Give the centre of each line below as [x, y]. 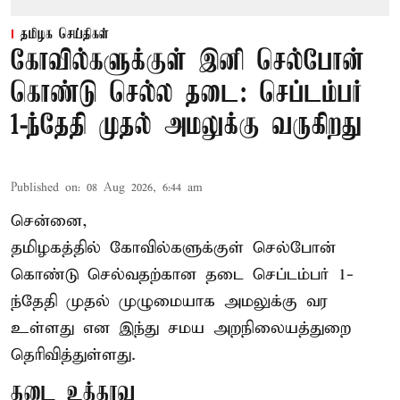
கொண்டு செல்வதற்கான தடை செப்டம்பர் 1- [182, 274]
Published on [44, 187]
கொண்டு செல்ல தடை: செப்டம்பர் [187, 94]
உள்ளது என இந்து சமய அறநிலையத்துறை [181, 328]
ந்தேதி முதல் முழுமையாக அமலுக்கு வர [169, 301]
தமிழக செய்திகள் [65, 34]
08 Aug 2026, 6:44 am [145, 187]
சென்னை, [49, 221]
